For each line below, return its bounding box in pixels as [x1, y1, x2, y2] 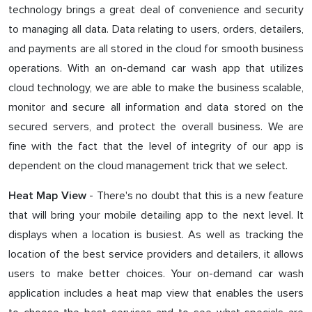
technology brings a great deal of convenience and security [8, 3, 304, 17]
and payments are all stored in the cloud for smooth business [8, 42, 304, 56]
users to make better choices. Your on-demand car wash [8, 267, 304, 281]
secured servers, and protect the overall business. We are [8, 120, 304, 134]
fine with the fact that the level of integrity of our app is [8, 139, 304, 153]
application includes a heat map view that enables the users [8, 286, 304, 300]
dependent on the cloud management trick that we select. [8, 159, 288, 173]
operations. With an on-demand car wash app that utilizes [8, 61, 304, 75]
